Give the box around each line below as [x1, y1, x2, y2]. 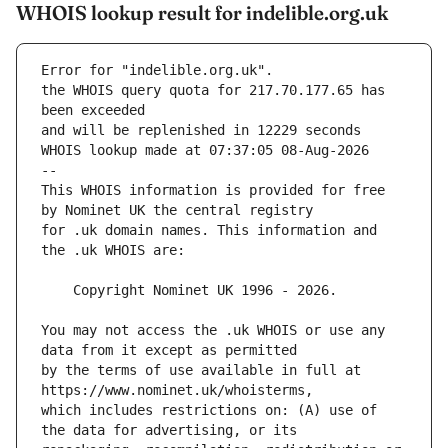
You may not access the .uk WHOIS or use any [41, 322, 385, 339]
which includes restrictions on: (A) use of [41, 402, 377, 419]
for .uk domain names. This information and [41, 222, 377, 239]
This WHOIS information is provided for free [41, 182, 385, 199]
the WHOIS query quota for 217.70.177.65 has [41, 82, 385, 99]
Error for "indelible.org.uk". [41, 62, 273, 79]
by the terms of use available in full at [41, 362, 361, 379]
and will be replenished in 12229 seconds [41, 122, 361, 139]
